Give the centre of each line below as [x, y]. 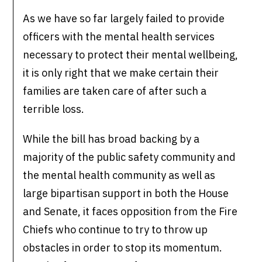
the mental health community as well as [119, 175]
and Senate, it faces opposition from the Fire [130, 212]
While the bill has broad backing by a [111, 139]
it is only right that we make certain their [121, 73]
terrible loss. [54, 109]
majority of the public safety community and [130, 157]
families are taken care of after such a [115, 91]
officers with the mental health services [119, 37]
